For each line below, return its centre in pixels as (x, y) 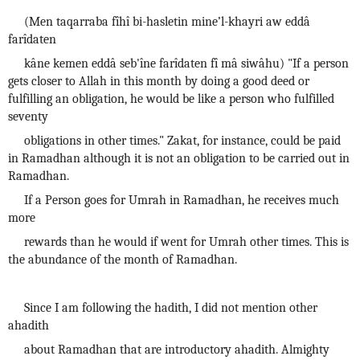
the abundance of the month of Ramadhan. (123, 260)
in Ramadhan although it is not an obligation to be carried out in (179, 158)
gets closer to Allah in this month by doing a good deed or (159, 81)
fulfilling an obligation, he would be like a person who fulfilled (171, 99)
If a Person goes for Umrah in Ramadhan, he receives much (182, 200)
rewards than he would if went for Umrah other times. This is (186, 242)
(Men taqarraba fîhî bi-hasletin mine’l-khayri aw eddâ (167, 22)
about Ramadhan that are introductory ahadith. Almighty (177, 350)
